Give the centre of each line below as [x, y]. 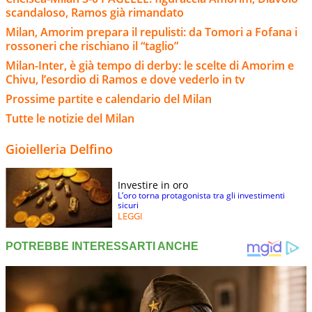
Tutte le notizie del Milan [70, 119]
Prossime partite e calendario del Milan [109, 99]
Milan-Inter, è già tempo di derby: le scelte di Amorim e [150, 66]
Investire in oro [153, 185]
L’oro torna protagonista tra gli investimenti [201, 196]
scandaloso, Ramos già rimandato [95, 13]
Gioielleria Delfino [59, 149]
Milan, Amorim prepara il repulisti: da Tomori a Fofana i [151, 32]
